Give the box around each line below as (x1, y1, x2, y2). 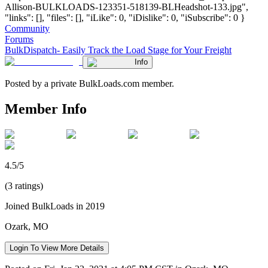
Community (5, 23, 50, 33)
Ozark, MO (5, 221, 48, 232)
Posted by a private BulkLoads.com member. (5, 78, 174, 89)
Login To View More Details (10, 243, 104, 252)
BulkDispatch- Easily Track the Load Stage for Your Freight (5, 44, 232, 55)
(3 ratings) (5, 180, 43, 191)
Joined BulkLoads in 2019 (5, 200, 105, 211)
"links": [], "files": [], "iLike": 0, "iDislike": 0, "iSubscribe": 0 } (5, 12, 245, 23)
